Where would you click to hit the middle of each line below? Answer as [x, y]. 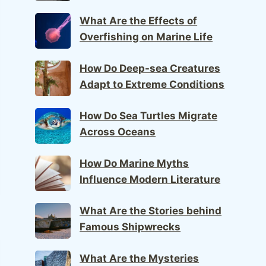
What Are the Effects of [139, 20]
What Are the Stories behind [151, 210]
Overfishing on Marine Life [146, 37]
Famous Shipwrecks [130, 227]
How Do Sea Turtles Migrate [149, 115]
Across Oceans [118, 132]
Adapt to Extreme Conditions [152, 84]
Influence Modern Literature [150, 179]
